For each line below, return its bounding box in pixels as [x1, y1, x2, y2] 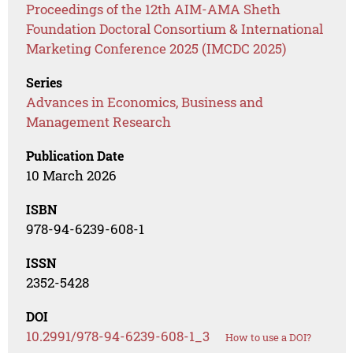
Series [26, 73, 63, 91]
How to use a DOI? [225, 329, 312, 344]
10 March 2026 [26, 165, 117, 184]
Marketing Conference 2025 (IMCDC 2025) [26, 39, 287, 58]
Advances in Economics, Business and [26, 92, 264, 111]
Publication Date [26, 147, 124, 164]
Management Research [26, 112, 172, 131]
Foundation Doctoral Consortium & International [26, 19, 324, 38]
